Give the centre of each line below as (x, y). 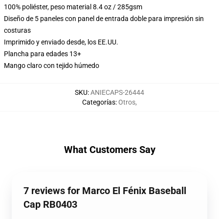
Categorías (99, 102)
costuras (17, 30)
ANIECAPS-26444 (117, 92)
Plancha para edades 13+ (43, 54)
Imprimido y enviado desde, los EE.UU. (61, 42)
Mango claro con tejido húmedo (52, 66)
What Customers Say (109, 150)
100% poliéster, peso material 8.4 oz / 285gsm (73, 7)
